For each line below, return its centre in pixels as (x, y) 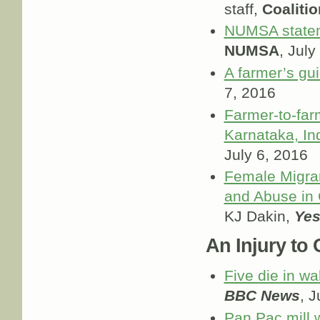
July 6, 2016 (266, 155)
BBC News (262, 296)
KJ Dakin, (259, 217)
